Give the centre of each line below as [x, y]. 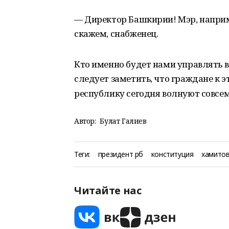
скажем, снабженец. [116, 33]
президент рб [120, 154]
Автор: [85, 121]
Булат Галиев [123, 121]
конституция [172, 154]
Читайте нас [108, 190]
